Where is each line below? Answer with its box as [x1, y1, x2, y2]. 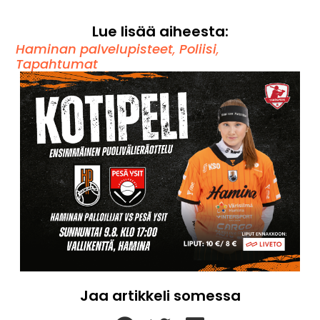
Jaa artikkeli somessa [79, 286, 241, 306]
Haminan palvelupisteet [16, 40, 174, 58]
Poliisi [179, 40, 217, 58]
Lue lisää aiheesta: [91, 21, 229, 41]
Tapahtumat [16, 55, 99, 73]
